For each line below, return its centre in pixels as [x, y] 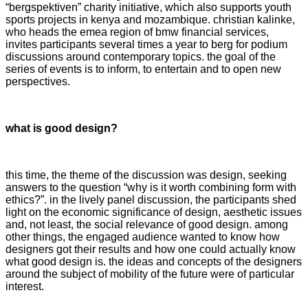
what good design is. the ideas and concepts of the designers [154, 261]
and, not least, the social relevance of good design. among [147, 224]
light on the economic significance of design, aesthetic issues [154, 212]
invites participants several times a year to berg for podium [146, 44]
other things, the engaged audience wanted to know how [143, 236]
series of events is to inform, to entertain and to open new [143, 69]
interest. [25, 286]
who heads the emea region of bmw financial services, [137, 32]
